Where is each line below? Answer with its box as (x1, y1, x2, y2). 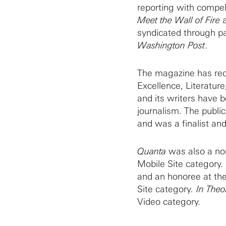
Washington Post (137, 40, 205, 51)
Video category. (137, 196, 200, 207)
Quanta (137, 146, 166, 157)
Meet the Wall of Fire (137, 15, 222, 26)
